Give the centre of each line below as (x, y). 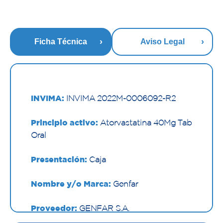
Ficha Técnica (61, 42)
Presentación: (59, 160)
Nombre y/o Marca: (71, 184)
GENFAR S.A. (103, 208)
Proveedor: (54, 208)
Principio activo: (64, 123)
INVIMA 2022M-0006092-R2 (120, 98)
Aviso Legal (162, 42)
